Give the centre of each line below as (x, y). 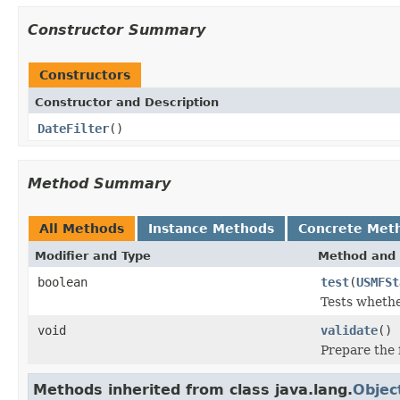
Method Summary (99, 183)
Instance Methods (211, 228)
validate (349, 330)
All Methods (82, 228)
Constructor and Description (127, 102)
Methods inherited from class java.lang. (193, 389)
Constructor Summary (117, 29)
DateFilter (73, 128)
